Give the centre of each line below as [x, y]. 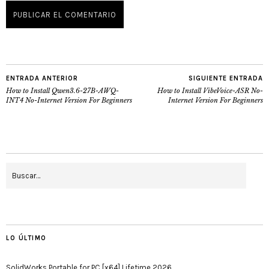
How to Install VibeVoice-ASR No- [210, 91]
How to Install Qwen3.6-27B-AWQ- [62, 91]
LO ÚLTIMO [26, 238]
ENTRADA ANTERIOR [42, 78]
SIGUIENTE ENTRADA [226, 78]
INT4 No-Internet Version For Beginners [69, 100]
